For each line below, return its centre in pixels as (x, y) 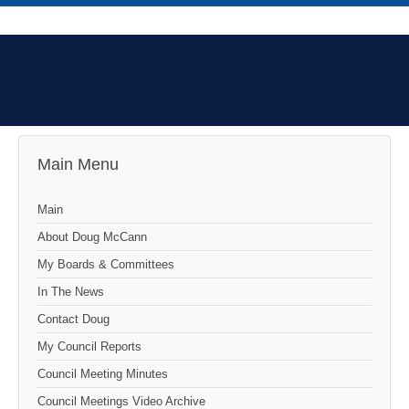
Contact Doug (73, 320)
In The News (71, 292)
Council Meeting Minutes (103, 374)
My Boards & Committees (106, 265)
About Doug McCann (92, 237)
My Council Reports (89, 347)
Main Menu (78, 165)
